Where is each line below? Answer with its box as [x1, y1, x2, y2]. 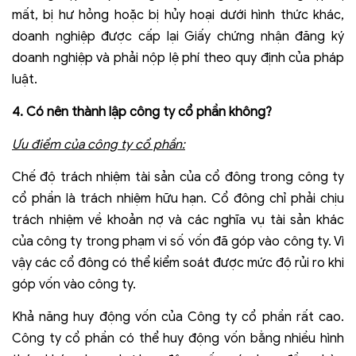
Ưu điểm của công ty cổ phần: [12, 137, 185, 153]
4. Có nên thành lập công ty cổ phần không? [12, 104, 272, 121]
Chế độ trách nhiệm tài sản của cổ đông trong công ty [12, 169, 344, 186]
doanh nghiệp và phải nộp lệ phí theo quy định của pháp [12, 50, 344, 67]
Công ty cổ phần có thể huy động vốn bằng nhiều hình [12, 331, 344, 347]
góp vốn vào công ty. [12, 277, 136, 293]
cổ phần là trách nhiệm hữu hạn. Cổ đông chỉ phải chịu [12, 191, 344, 207]
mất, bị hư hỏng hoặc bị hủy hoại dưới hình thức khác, [12, 7, 344, 24]
